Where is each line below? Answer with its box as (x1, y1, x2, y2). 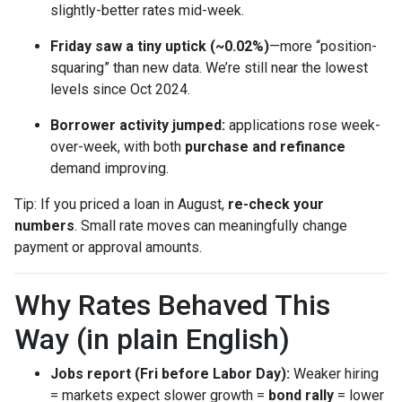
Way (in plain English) (14, 322, 290, 356)
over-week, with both (50, 138, 185, 155)
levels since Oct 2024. (50, 81, 190, 98)
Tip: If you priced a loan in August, (14, 196, 228, 213)
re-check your (228, 196, 324, 213)
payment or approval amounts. (14, 239, 202, 256)
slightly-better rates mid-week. (50, 2, 244, 19)
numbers (14, 217, 74, 234)
